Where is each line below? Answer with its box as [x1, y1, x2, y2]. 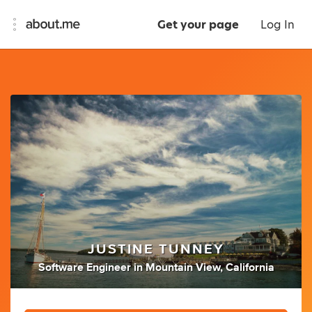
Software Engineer [38, 262, 131, 274]
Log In [260, 17, 295, 33]
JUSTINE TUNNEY [88, 242, 224, 257]
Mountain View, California [145, 262, 274, 274]
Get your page [157, 17, 239, 33]
